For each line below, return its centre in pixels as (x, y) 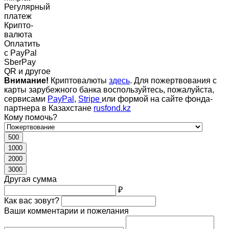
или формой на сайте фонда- (157, 99)
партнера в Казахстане (49, 108)
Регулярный (27, 7)
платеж (18, 16)
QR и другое (27, 72)
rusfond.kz (112, 108)
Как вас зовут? (32, 201)
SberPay (20, 62)
